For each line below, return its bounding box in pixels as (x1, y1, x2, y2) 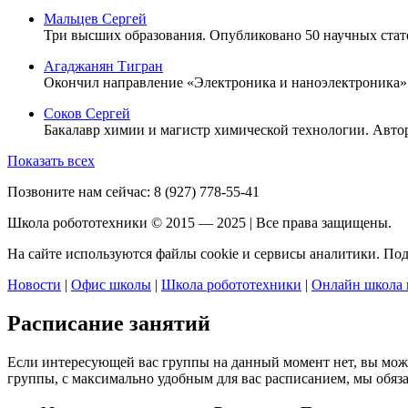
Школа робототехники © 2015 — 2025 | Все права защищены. (7, 214, 392, 230)
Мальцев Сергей (44, 10, 147, 26)
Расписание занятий (7, 311, 210, 335)
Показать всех (7, 152, 95, 168)
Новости (7, 276, 61, 292)
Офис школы (71, 276, 151, 292)
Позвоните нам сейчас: (7, 183, 154, 199)
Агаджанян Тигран (44, 57, 163, 74)
